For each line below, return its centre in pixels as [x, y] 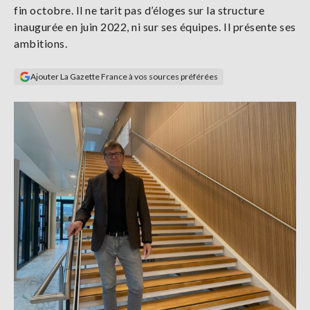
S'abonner [46, 63]
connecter [67, 24]
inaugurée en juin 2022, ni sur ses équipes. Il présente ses [155, 27]
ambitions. [40, 43]
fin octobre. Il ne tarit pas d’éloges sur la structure [139, 10]
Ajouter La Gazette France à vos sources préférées [124, 76]
